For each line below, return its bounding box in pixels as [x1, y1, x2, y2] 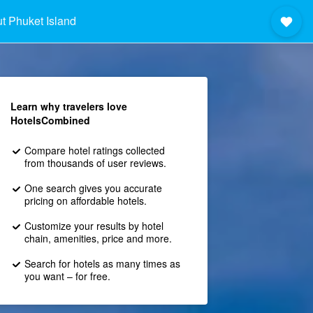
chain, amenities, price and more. [24, 231, 172, 245]
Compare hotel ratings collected [24, 143, 165, 157]
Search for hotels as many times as [24, 256, 180, 270]
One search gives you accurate [24, 181, 162, 195]
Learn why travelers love [10, 99, 127, 113]
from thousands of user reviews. [24, 156, 166, 170]
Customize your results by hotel [24, 219, 163, 233]
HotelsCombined [10, 113, 90, 127]
